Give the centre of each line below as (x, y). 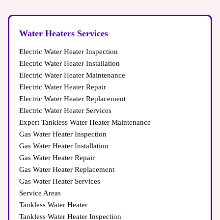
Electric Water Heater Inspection (69, 52)
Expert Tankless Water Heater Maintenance (85, 123)
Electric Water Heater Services (65, 111)
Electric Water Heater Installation (69, 64)
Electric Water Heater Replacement (72, 99)
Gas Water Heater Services (60, 181)
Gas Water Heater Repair (57, 158)
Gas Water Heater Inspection (63, 134)
